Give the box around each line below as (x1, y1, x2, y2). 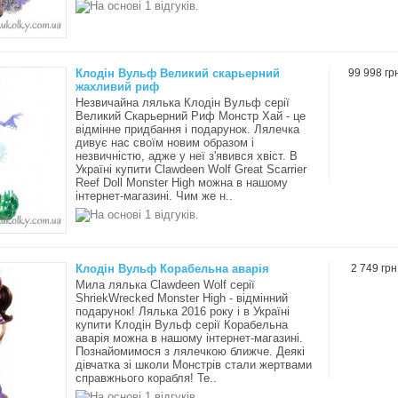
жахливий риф (76, 80, 159, 93)
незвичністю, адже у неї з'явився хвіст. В (76, 149, 298, 163)
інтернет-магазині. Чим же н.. (76, 189, 233, 203)
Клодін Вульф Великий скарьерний (76, 67, 280, 80)
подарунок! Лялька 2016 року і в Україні (76, 305, 290, 318)
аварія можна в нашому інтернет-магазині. (76, 331, 303, 345)
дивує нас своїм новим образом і (76, 136, 254, 149)
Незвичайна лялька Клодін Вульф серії (76, 96, 290, 109)
